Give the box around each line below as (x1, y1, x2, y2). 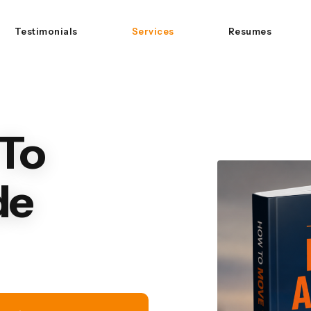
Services (131, 26, 174, 37)
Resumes (228, 26, 272, 37)
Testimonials (14, 26, 78, 37)
